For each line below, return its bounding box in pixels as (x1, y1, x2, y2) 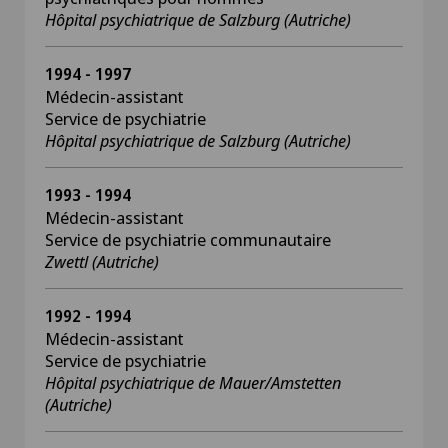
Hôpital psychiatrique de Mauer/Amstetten (45, 371, 341, 394)
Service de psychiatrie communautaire (45, 228, 331, 251)
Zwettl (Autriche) (45, 250, 159, 273)
